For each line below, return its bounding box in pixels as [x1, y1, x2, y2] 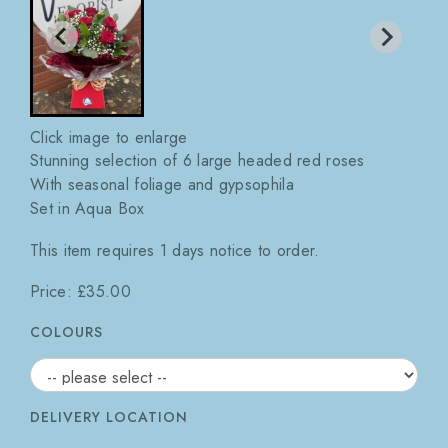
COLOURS [30, 321, 103, 342]
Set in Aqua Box [30, 197, 145, 220]
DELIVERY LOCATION [30, 407, 188, 428]
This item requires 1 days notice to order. [30, 238, 320, 262]
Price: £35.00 [30, 280, 131, 304]
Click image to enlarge [30, 126, 188, 149]
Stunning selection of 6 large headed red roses [30, 149, 365, 172]
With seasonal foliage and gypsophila [30, 173, 294, 196]
